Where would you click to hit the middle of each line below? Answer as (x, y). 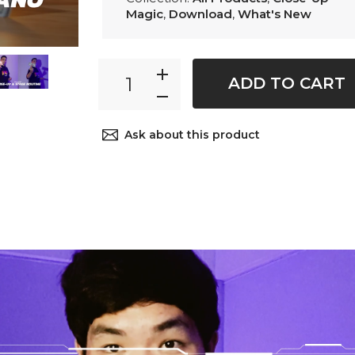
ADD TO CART (287, 84)
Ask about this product (192, 135)
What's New (275, 14)
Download (200, 14)
